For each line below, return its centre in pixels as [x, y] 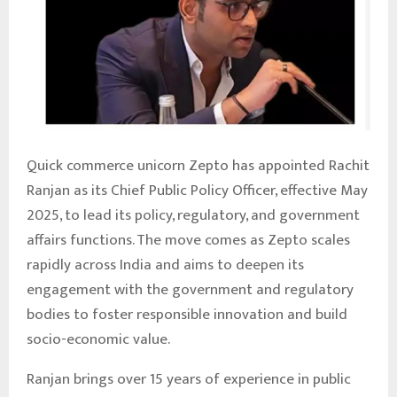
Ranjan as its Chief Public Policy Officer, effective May [197, 190]
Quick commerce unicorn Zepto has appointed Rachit [198, 165]
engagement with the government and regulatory [190, 289]
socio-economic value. [98, 339]
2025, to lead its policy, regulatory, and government [193, 215]
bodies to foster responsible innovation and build [187, 314]
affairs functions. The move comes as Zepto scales [188, 240]
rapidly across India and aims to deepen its [165, 265]
